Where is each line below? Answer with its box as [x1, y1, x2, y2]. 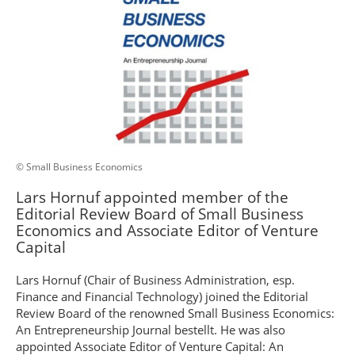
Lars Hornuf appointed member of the [16, 187, 288, 208]
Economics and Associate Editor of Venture [16, 220, 319, 241]
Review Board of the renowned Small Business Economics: [16, 305, 334, 321]
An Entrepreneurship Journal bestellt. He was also [16, 322, 285, 338]
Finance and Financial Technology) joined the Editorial [16, 288, 308, 304]
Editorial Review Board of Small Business [16, 204, 303, 224]
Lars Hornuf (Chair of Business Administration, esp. [16, 272, 295, 288]
